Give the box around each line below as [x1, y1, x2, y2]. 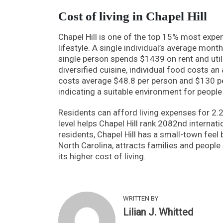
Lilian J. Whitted [123, 206, 193, 218]
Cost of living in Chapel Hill [58, 9, 207, 23]
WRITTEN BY [123, 194, 158, 202]
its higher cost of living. [58, 151, 146, 161]
